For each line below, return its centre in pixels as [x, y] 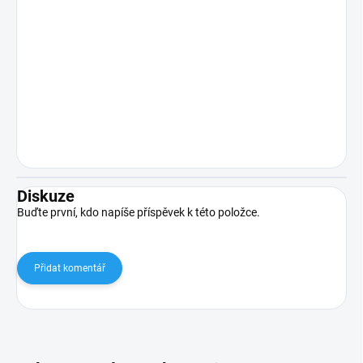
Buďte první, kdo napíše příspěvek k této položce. [139, 212]
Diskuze [46, 196]
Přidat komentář [70, 268]
